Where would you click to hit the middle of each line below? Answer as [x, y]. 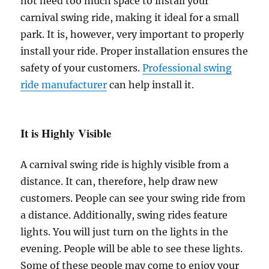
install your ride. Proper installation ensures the [134, 51]
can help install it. [151, 85]
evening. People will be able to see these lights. [132, 249]
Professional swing [187, 68]
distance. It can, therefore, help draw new [119, 182]
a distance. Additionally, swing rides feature [124, 215]
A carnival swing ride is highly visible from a [125, 165]
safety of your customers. [82, 68]
